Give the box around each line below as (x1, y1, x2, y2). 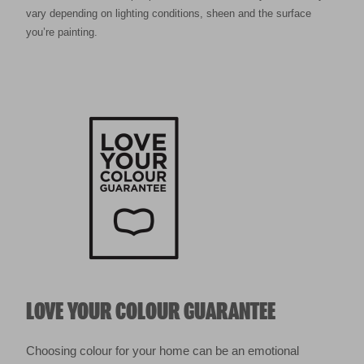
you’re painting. (26, 26, 97, 39)
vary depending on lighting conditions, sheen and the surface (26, 7, 311, 20)
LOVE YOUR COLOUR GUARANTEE (26, 299, 275, 326)
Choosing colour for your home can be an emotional (26, 344, 299, 358)
